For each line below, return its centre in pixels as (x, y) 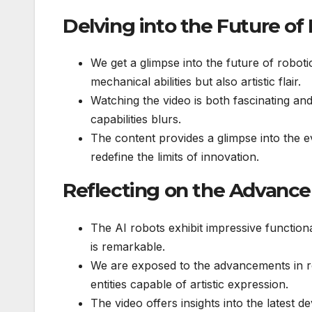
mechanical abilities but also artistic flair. (196, 82)
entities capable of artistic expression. (189, 284)
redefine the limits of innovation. (175, 157)
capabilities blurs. (136, 119)
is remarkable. (128, 246)
